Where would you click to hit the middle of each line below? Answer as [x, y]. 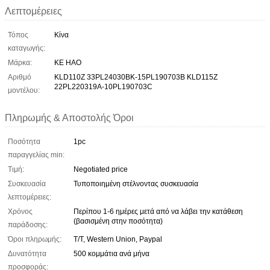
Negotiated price [101, 169]
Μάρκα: [20, 62]
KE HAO [68, 62]
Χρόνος [20, 211]
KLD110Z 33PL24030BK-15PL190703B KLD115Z [136, 77]
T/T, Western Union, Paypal [118, 239]
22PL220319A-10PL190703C [103, 86]
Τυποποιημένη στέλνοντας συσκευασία [136, 184]
